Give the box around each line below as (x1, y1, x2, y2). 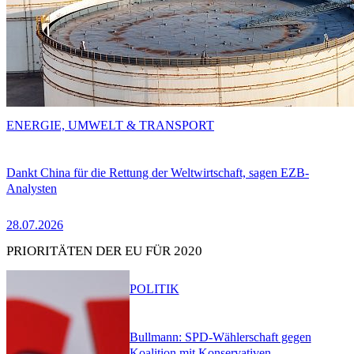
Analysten (6, 182, 57, 196)
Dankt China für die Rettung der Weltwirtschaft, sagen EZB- (6, 166, 309, 180)
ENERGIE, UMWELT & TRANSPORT (6, 118, 214, 132)
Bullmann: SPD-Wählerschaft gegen (129, 330, 311, 345)
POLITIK (129, 282, 179, 296)
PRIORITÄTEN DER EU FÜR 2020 (6, 243, 202, 259)
